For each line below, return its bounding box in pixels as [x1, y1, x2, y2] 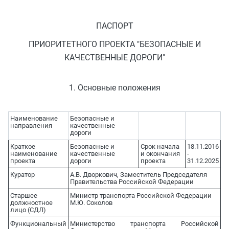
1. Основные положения [68, 82, 161, 93]
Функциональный [10, 220, 66, 228]
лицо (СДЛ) [10, 206, 46, 214]
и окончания [140, 150, 180, 158]
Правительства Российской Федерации [70, 178, 194, 186]
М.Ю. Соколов [70, 199, 112, 207]
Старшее [10, 192, 37, 200]
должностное [10, 199, 53, 207]
